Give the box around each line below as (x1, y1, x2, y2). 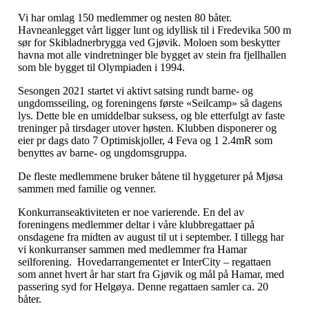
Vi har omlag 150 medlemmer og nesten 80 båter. (18, 12, 232, 24)
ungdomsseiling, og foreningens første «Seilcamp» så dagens (18, 97, 282, 110)
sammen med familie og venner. (18, 183, 159, 195)
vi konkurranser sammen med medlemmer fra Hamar (18, 243, 247, 256)
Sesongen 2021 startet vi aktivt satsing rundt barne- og (18, 85, 253, 97)
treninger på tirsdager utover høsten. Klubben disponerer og (18, 122, 277, 134)
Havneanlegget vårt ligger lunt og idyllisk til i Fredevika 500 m (18, 24, 291, 37)
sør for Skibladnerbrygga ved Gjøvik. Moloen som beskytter (18, 37, 280, 49)
